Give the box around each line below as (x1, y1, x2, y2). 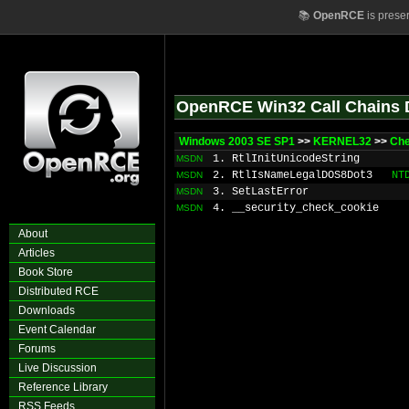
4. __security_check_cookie (213, 202, 379, 215)
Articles (18, 246, 55, 259)
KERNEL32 (313, 135, 372, 148)
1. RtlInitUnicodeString (213, 152, 360, 165)
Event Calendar (18, 323, 96, 336)
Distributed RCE (18, 285, 99, 298)
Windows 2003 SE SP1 (179, 135, 295, 148)
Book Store (18, 266, 73, 278)
